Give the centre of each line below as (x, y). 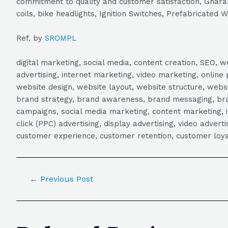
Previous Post (65, 179)
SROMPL (61, 38)
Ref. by (31, 38)
